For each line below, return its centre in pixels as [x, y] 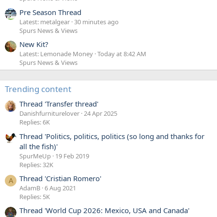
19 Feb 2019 [72, 156]
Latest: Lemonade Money [56, 54]
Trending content [38, 89]
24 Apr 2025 [101, 114]
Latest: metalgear [45, 22]
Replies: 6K [35, 122]
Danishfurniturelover [49, 114]
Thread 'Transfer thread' [59, 104]
